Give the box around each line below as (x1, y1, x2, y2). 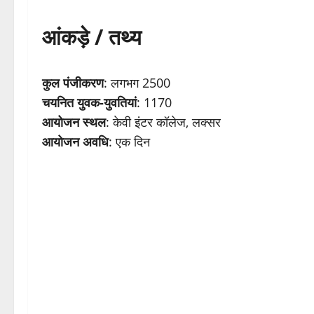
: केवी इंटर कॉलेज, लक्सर (106, 114, 221, 131)
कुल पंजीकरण (42, 74, 104, 92)
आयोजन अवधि (42, 133, 109, 151)
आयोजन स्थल (42, 114, 106, 131)
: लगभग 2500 (104, 74, 170, 92)
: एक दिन (109, 133, 150, 151)
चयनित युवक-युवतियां (42, 94, 137, 111)
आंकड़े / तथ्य (42, 22, 142, 52)
